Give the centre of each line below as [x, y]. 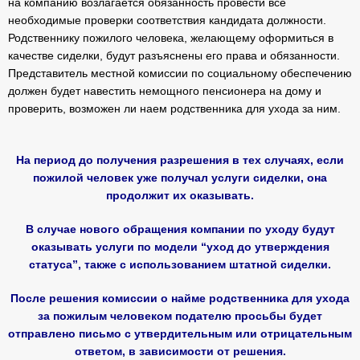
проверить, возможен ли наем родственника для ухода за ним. [174, 108]
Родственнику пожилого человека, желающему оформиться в [171, 38]
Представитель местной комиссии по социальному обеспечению [180, 73]
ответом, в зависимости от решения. [180, 351]
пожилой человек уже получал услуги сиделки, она [180, 178]
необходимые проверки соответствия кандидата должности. [167, 20]
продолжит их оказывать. [180, 195]
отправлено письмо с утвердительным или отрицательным [180, 333]
